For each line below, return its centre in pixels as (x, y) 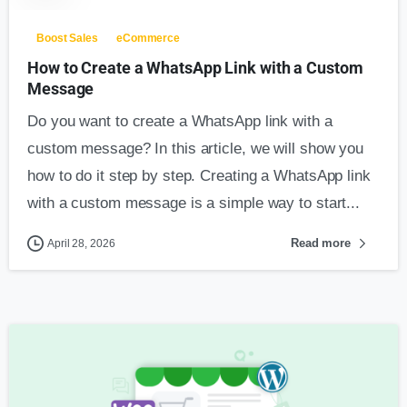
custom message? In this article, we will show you (196, 148)
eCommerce (148, 38)
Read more (320, 243)
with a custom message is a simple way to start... (194, 203)
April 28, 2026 (81, 243)
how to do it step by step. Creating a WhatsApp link (199, 175)
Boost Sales (67, 38)
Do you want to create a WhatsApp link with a (180, 121)
